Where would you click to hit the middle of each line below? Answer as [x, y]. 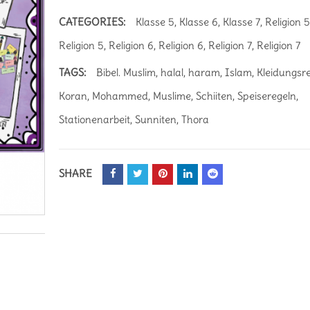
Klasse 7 [242, 22]
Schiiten [215, 96]
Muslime [172, 96]
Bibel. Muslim [126, 72]
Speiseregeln [267, 96]
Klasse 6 [199, 22]
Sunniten [156, 119]
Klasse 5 [155, 22]
